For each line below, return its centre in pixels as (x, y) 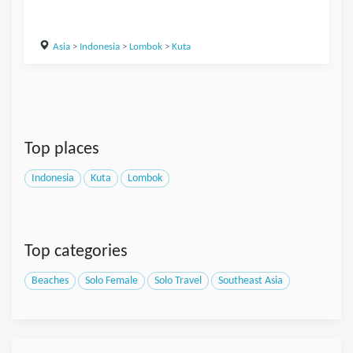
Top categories (76, 252)
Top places (62, 150)
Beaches (50, 281)
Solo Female (111, 281)
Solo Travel (178, 281)
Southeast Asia (251, 281)
